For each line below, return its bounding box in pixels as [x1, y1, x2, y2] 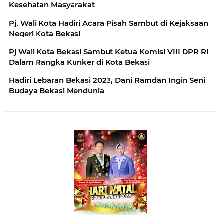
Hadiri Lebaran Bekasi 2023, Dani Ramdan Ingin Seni [9, 75, 205, 85]
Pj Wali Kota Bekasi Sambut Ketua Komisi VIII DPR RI [9, 47, 209, 57]
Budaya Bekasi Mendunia [9, 86, 104, 96]
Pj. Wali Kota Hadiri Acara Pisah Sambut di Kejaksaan [9, 18, 208, 28]
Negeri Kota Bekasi [9, 29, 80, 38]
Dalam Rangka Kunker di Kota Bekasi [9, 57, 150, 67]
